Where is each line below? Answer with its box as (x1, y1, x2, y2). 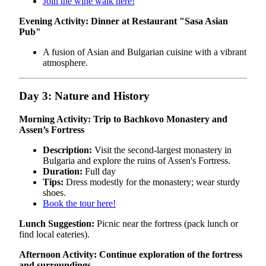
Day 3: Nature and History (19, 90, 150, 103)
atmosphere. (43, 57, 88, 68)
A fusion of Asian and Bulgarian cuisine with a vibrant (43, 46, 246, 57)
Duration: (43, 166, 83, 176)
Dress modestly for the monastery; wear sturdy (64, 176, 240, 187)
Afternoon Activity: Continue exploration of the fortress (19, 249, 242, 259)
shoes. (43, 187, 66, 198)
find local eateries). (19, 229, 90, 239)
